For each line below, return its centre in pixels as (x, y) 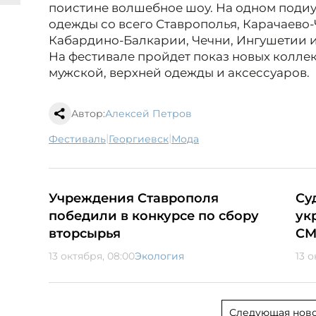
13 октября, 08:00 (92, 256)
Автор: (88, 114)
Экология (159, 256)
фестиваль (82, 139)
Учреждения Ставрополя (134, 199)
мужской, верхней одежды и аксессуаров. (179, 73)
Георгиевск (141, 139)
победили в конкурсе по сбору (154, 216)
